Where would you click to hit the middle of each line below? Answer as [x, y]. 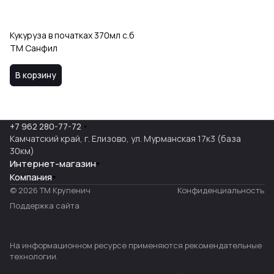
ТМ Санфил [34, 48]
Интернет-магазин [53, 164]
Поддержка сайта [45, 206]
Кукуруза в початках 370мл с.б [72, 35]
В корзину [36, 75]
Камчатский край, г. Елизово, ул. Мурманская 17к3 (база [125, 139]
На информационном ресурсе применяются [97, 245]
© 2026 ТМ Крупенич [50, 190]
